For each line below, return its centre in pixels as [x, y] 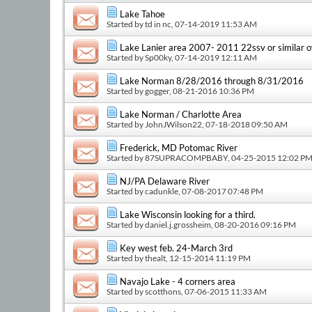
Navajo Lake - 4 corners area [178, 281]
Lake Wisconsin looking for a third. [188, 214]
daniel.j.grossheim [178, 224]
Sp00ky [158, 57]
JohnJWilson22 [173, 124]
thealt [155, 258]
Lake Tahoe [142, 14]
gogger [157, 91]
